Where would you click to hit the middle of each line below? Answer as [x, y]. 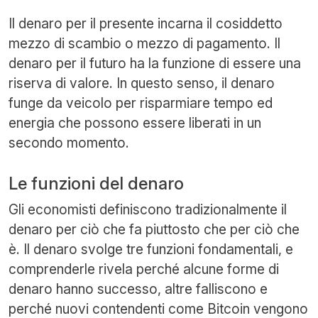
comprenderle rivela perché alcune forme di [144, 269]
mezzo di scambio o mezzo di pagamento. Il [144, 43]
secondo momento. [69, 142]
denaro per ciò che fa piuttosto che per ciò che [154, 229]
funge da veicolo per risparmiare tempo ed [141, 103]
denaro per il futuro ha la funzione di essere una [155, 63]
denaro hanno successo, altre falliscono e [138, 289]
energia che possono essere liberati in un [135, 122]
